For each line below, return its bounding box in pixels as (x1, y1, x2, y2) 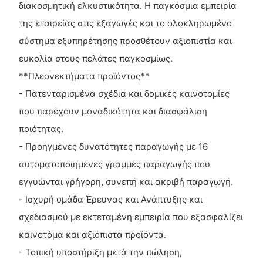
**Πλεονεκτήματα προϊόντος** (18, 70, 150, 82)
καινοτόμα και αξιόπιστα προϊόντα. (18, 228, 166, 240)
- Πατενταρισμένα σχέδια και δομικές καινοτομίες (18, 87, 230, 99)
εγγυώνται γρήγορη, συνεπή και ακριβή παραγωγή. (18, 176, 233, 187)
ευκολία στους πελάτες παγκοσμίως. (18, 52, 173, 64)
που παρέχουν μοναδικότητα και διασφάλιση (18, 105, 207, 117)
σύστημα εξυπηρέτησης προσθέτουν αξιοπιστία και (18, 35, 232, 46)
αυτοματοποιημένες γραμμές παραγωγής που (18, 158, 210, 170)
